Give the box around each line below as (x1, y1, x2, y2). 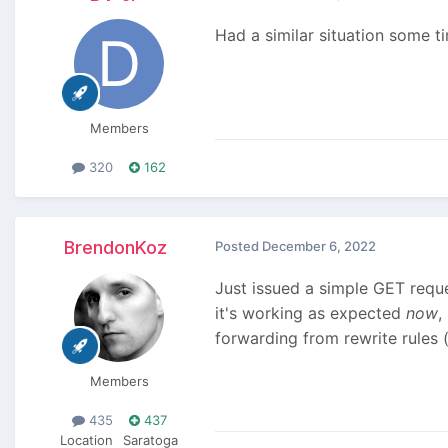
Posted (215, 238, 262, 255)
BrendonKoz (63, 237, 167, 259)
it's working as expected (215, 303, 406, 324)
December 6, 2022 (262, 238, 376, 255)
